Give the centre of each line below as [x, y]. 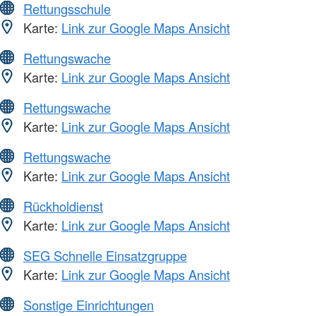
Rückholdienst [63, 206]
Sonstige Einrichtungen [89, 305]
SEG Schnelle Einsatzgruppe [105, 256]
